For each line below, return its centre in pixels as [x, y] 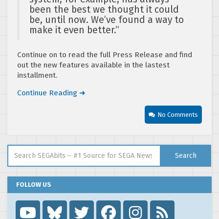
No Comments [178, 115]
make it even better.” [74, 30]
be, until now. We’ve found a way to [107, 20]
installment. [37, 76]
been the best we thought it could [104, 10]
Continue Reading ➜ [51, 93]
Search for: [25, 149]
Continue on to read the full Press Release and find [105, 55]
